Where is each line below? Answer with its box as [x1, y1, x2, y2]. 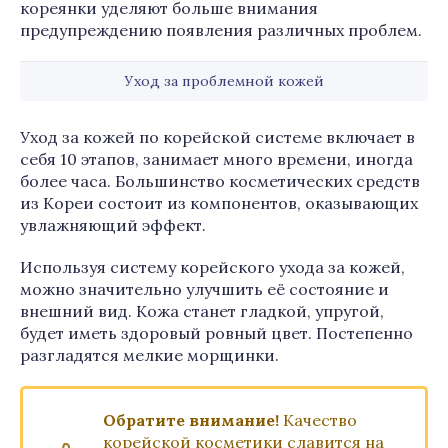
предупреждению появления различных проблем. [20, 20, 422, 40]
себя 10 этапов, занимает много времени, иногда [20, 149, 413, 169]
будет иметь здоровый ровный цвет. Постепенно [20, 323, 413, 343]
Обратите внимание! [103, 410, 279, 430]
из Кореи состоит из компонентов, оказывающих [20, 193, 418, 213]
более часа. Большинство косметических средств [20, 171, 420, 191]
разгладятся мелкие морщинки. [20, 345, 279, 365]
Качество [279, 410, 357, 430]
